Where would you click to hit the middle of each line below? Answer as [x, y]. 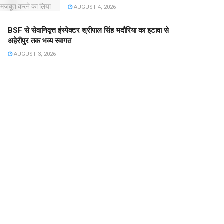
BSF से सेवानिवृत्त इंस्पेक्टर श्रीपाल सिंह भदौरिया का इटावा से [88, 31]
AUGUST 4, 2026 [94, 7]
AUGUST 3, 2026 [34, 54]
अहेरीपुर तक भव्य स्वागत [40, 41]
